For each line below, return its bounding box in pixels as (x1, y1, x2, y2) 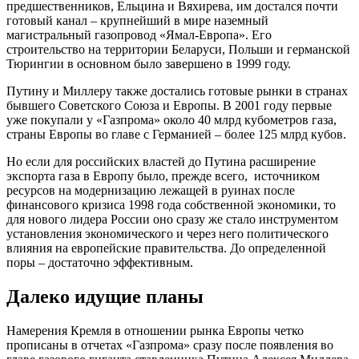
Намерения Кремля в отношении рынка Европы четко (6, 323, 304, 337)
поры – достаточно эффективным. (6, 255, 193, 269)
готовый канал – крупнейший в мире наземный (6, 13, 268, 27)
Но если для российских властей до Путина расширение (6, 154, 316, 168)
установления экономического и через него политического (6, 226, 329, 240)
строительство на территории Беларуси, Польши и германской (6, 42, 350, 56)
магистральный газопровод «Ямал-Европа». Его (6, 27, 272, 42)
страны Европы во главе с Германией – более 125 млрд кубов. (6, 127, 346, 141)
